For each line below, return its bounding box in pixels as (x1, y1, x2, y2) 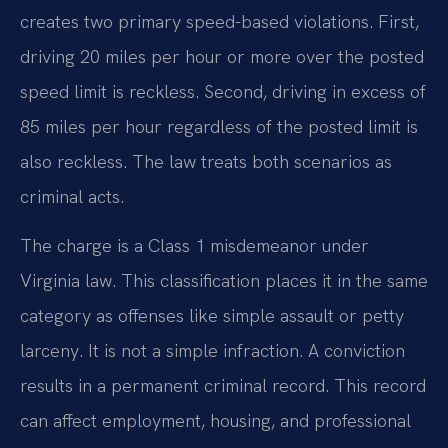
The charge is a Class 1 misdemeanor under (20, 234, 369, 258)
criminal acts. (20, 184, 124, 208)
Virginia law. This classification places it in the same (20, 269, 428, 293)
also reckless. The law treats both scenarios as (20, 149, 392, 173)
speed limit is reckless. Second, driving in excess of (20, 79, 426, 103)
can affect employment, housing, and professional (20, 409, 411, 433)
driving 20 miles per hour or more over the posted (20, 44, 424, 68)
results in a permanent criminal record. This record (20, 374, 426, 398)
